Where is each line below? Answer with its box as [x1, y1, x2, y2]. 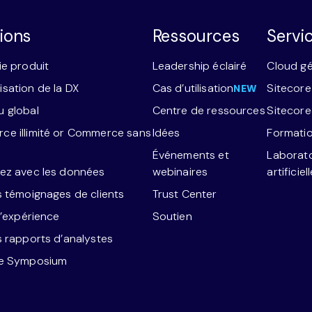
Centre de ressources [152, 102, 265, 118]
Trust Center [152, 186, 217, 201]
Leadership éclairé [152, 58, 247, 73]
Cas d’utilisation [152, 80, 234, 95]
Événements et [152, 147, 229, 162]
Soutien [152, 208, 192, 224]
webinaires [152, 164, 208, 179]
